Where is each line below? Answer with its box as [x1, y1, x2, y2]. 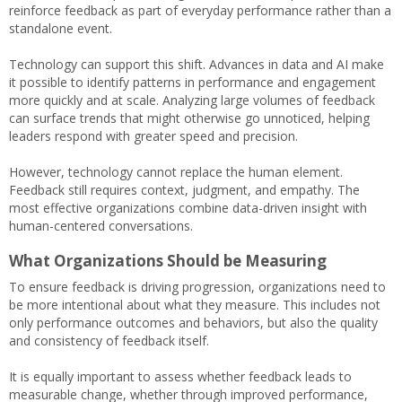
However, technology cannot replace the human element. [9, 163, 343, 180]
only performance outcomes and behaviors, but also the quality [9, 314, 378, 331]
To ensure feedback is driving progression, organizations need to [9, 278, 386, 295]
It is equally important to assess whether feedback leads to [9, 368, 352, 385]
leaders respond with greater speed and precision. [9, 127, 301, 144]
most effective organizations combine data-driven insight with [9, 199, 367, 216]
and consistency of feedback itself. [9, 332, 216, 349]
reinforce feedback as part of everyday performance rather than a [9, 2, 391, 19]
